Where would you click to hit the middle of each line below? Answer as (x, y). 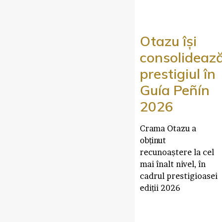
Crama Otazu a (168, 128)
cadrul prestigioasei (179, 176)
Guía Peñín (175, 90)
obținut (153, 140)
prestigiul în (178, 73)
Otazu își (168, 41)
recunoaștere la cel (177, 152)
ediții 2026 (160, 188)
